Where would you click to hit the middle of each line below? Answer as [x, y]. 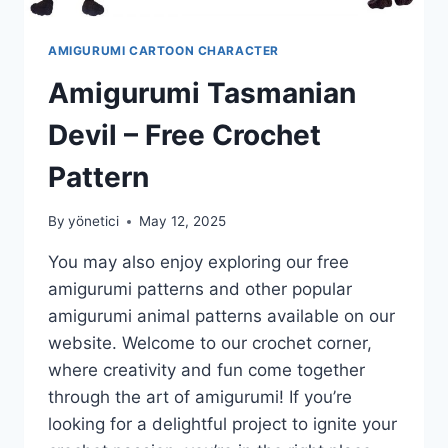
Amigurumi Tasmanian [202, 92]
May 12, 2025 [183, 221]
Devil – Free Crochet [184, 134]
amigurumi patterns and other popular [200, 289]
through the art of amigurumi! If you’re [200, 397]
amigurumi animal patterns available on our [221, 316]
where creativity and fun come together [206, 370]
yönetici [94, 221]
